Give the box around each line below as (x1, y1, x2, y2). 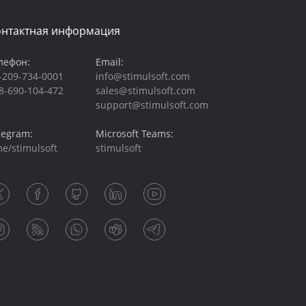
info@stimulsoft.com (95, 70, 190, 83)
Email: (95, 55, 124, 68)
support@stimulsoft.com (95, 98, 208, 111)
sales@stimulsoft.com (95, 84, 195, 97)
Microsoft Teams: (95, 127, 173, 140)
